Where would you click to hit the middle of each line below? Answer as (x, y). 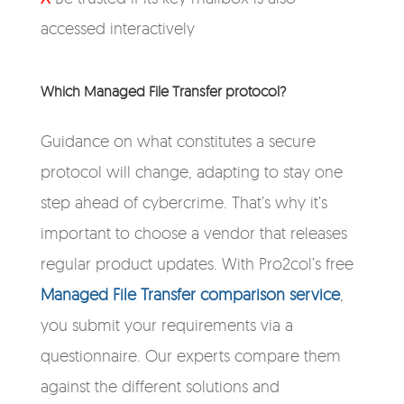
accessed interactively (117, 28)
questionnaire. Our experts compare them (190, 355)
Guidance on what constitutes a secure (178, 141)
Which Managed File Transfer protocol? (163, 91)
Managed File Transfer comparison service (190, 294)
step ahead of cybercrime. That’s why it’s (184, 202)
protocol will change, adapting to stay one (191, 171)
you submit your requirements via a (166, 325)
